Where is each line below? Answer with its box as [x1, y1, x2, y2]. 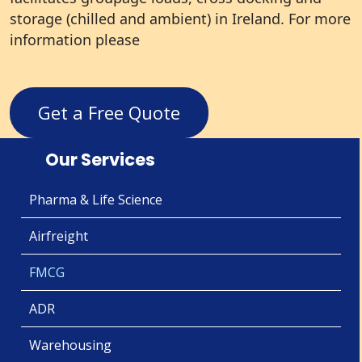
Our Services [45, 148, 155, 171]
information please [10, 30, 140, 49]
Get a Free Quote [38, 100, 180, 124]
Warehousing [29, 336, 112, 354]
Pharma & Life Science [29, 191, 162, 208]
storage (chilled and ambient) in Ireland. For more [10, 9, 351, 28]
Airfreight [29, 227, 88, 245]
